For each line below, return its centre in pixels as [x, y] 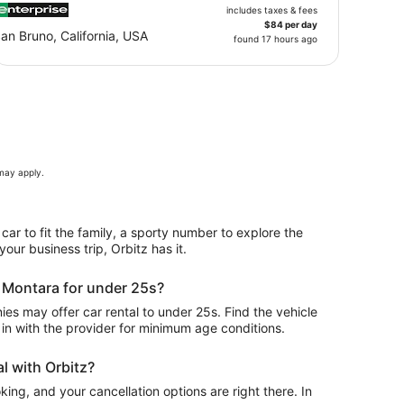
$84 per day [291, 24]
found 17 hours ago [275, 39]
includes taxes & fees [272, 10]
